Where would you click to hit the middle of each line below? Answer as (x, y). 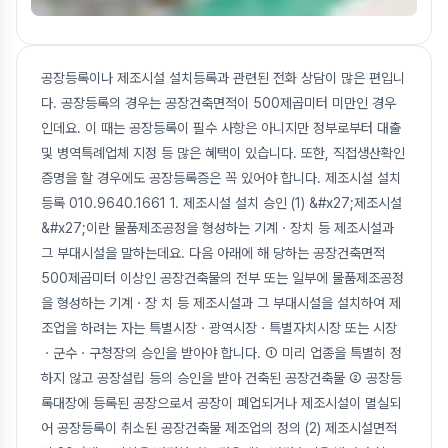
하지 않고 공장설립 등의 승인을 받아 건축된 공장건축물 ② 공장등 (221, 377)
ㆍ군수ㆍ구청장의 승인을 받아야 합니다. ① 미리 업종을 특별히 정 (221, 352)
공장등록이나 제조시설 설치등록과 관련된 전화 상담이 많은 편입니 (223, 77)
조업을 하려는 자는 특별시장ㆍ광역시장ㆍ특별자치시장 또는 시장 (219, 327)
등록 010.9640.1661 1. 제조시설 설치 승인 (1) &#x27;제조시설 (221, 202)
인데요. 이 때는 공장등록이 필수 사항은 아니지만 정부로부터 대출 (221, 127)
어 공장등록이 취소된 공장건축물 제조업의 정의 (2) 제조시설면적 (219, 427)
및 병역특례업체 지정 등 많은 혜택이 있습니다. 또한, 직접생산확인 (223, 152)
